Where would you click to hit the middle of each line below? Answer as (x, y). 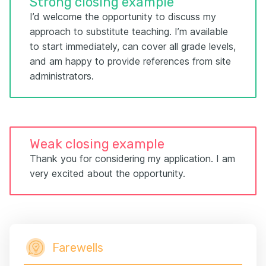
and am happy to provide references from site (130, 61)
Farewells (78, 248)
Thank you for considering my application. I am (132, 159)
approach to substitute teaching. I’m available (129, 32)
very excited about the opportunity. (107, 174)
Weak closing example (97, 144)
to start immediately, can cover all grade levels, (133, 47)
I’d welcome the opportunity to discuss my (123, 17)
